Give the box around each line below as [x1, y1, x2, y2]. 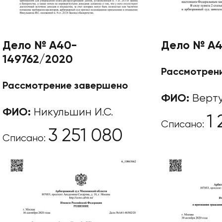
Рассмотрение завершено [2, 81, 128, 91]
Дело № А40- [2, 40, 77, 52]
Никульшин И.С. [31, 107, 113, 118]
